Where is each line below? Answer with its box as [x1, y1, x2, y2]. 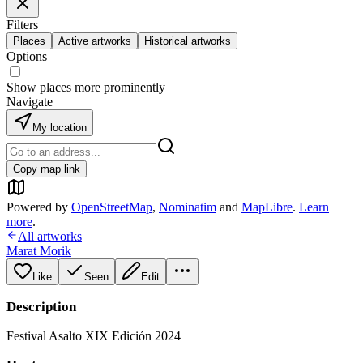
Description [6, 299, 76, 314]
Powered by [6, 200, 68, 214]
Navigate [6, 95, 53, 109]
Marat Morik [6, 244, 71, 258]
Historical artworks [144, 35, 231, 47]
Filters [6, 18, 38, 32]
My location [32, 122, 87, 134]
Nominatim [159, 200, 216, 214]
